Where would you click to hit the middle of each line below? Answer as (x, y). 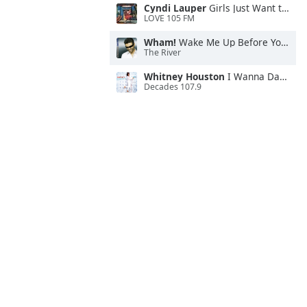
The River (162, 53)
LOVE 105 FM (169, 19)
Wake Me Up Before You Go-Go (229, 42)
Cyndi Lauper (175, 8)
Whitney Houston (184, 76)
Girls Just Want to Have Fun (244, 8)
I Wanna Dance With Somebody (252, 76)
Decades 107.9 (173, 87)
